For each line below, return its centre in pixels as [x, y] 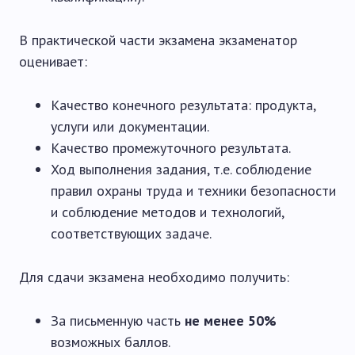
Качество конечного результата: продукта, [183, 105]
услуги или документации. [130, 126]
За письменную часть [118, 321]
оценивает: [53, 61]
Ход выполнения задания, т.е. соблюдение [181, 169]
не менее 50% [231, 321]
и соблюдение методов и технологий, [167, 212]
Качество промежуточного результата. [171, 148]
